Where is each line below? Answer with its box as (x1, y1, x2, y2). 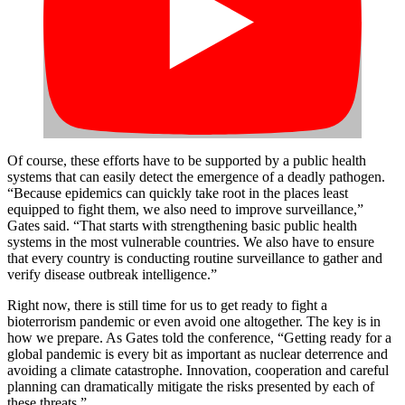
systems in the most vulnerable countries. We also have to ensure (7, 233, 374, 250)
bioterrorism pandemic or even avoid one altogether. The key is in (7, 313, 381, 329)
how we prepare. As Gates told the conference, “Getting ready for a (7, 329, 391, 345)
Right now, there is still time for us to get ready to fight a (7, 297, 327, 313)
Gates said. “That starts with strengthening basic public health (7, 217, 357, 233)
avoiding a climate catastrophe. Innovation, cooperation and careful (7, 362, 389, 378)
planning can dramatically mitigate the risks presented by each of (7, 378, 374, 394)
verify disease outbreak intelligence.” (7, 266, 217, 282)
